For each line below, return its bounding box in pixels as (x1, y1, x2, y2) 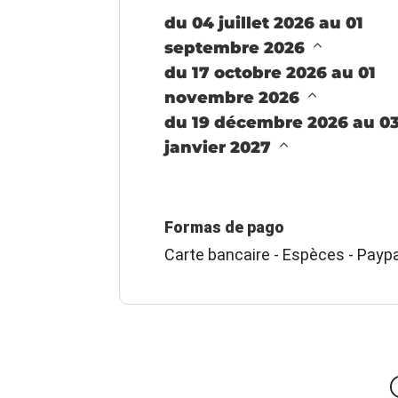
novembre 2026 (164, 87, 305, 107)
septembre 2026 (164, 37, 310, 58)
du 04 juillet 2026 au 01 (164, 12, 364, 33)
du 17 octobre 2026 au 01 (164, 62, 377, 83)
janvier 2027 (164, 137, 276, 157)
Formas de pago (164, 217, 285, 236)
